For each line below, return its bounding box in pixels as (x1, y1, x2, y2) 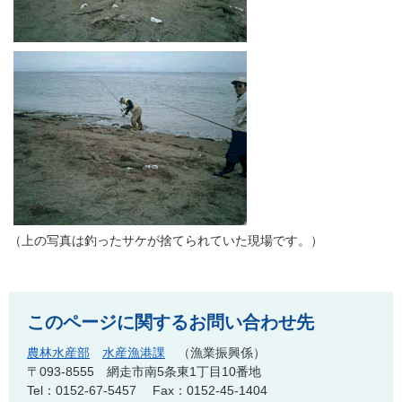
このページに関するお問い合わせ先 (27, 312, 314, 332)
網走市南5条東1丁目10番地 (107, 364, 261, 379)
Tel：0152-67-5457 (27, 383, 136, 398)
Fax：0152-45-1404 (153, 383, 267, 398)
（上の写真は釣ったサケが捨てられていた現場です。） (9, 233, 323, 248)
